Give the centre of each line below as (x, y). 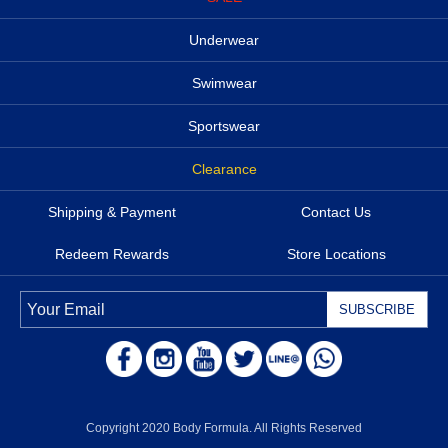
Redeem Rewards (112, 254)
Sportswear (224, 126)
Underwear (224, 40)
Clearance (224, 169)
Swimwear (224, 83)
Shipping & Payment (112, 212)
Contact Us (336, 212)
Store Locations (336, 254)
